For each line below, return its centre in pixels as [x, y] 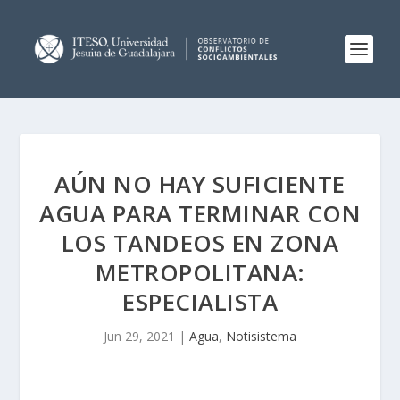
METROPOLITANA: [200, 272]
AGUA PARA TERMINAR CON [200, 213]
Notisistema [261, 336]
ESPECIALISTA [200, 302]
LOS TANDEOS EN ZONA [200, 243]
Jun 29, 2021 [139, 336]
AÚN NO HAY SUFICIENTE [200, 184]
